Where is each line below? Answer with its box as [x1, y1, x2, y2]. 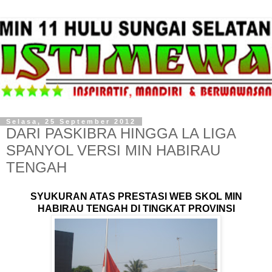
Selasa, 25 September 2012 [6, 118, 136, 126]
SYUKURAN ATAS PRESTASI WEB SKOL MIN [30, 191, 242, 202]
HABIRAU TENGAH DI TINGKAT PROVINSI [37, 203, 235, 214]
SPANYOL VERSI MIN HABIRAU [6, 142, 220, 159]
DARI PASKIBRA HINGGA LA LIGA [6, 125, 236, 142]
